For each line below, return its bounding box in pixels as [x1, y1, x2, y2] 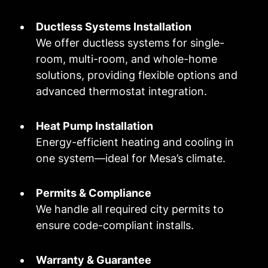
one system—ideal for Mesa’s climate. [36, 152, 226, 165]
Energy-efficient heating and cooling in [36, 136, 234, 149]
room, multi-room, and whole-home [36, 53, 217, 66]
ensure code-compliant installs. [36, 219, 194, 232]
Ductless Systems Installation [36, 20, 191, 33]
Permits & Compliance [36, 187, 151, 200]
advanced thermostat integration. [36, 85, 207, 98]
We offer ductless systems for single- [36, 36, 224, 50]
